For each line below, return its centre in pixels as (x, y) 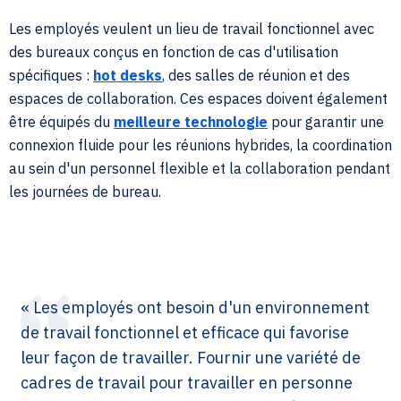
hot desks (128, 75)
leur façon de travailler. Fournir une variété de (191, 357)
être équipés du (61, 121)
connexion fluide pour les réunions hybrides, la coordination (200, 145)
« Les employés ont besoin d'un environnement (195, 307)
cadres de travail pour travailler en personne (187, 382)
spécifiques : (51, 75)
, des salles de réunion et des (256, 75)
